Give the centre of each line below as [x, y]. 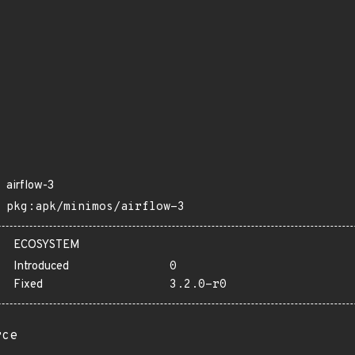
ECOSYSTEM [47, 245]
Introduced [41, 267]
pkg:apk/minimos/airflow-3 [95, 207]
